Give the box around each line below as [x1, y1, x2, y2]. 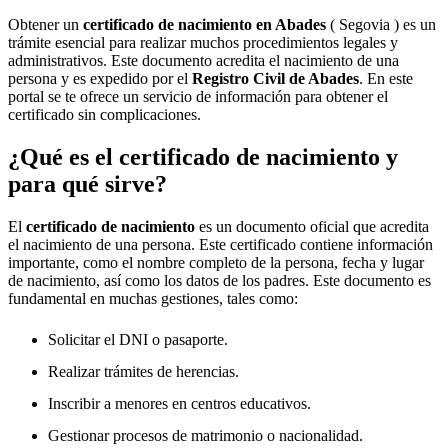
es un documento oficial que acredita [195, 217, 429, 235]
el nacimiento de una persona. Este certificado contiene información [8, 235, 433, 253]
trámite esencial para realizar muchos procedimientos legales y [8, 34, 398, 51]
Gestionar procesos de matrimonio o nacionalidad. [48, 427, 363, 445]
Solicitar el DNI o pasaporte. [48, 330, 228, 348]
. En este [359, 70, 413, 87]
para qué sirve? [8, 170, 167, 197]
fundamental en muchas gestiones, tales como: [8, 289, 298, 307]
